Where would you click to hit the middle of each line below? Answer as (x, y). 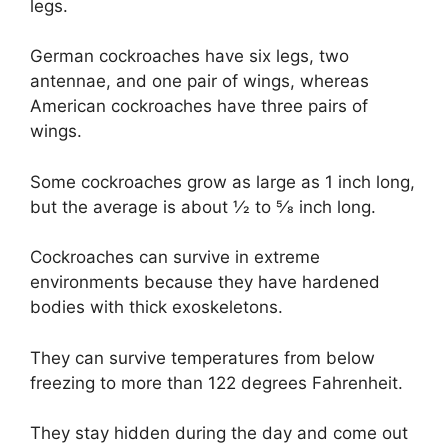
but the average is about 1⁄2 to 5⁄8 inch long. (203, 206)
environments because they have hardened (205, 282)
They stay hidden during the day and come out (219, 433)
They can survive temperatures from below (202, 357)
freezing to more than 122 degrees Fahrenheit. (216, 382)
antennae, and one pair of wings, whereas (199, 81)
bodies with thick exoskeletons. (156, 307)
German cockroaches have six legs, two (189, 56)
